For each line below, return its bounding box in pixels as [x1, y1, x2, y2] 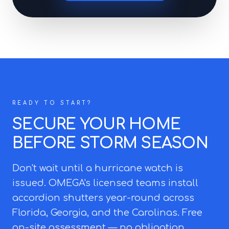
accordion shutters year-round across [12, 193, 194, 203]
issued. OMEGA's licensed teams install [12, 178, 198, 188]
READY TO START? [12, 100, 92, 106]
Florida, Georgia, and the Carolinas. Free [12, 208, 202, 218]
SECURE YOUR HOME [12, 116, 180, 133]
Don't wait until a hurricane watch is [12, 163, 183, 173]
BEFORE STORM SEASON [12, 135, 208, 152]
